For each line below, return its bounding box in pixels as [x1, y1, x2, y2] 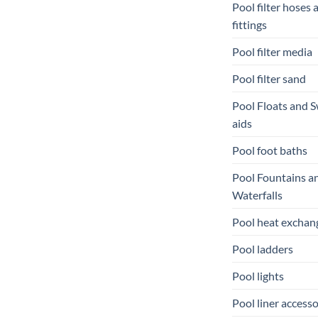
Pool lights [232, 268, 284, 283]
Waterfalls [232, 187, 283, 202]
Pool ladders [232, 241, 293, 256]
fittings [232, 17, 267, 31]
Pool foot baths [232, 143, 307, 157]
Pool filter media [232, 44, 312, 58]
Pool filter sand [232, 71, 306, 85]
